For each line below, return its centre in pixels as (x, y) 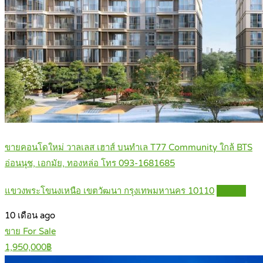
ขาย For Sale (30, 231)
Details (231, 190)
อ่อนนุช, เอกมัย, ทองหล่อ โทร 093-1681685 (90, 163)
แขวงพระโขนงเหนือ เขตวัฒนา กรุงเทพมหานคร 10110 (109, 190)
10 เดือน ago (30, 215)
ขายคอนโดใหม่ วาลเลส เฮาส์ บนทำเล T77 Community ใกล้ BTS (129, 147)
